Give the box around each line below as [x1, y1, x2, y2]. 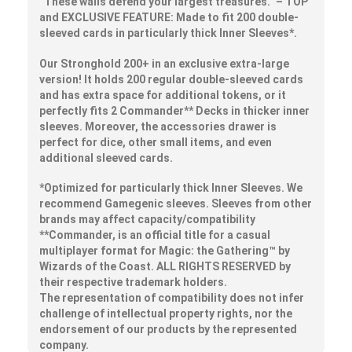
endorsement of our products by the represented [39, 323, 297, 336]
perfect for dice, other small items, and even [39, 135, 272, 148]
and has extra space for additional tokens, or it [39, 88, 286, 101]
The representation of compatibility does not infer [39, 291, 304, 305]
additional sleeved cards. [39, 151, 173, 164]
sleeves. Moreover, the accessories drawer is [39, 119, 277, 133]
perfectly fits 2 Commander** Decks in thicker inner [39, 104, 310, 117]
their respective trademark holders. [39, 276, 227, 289]
